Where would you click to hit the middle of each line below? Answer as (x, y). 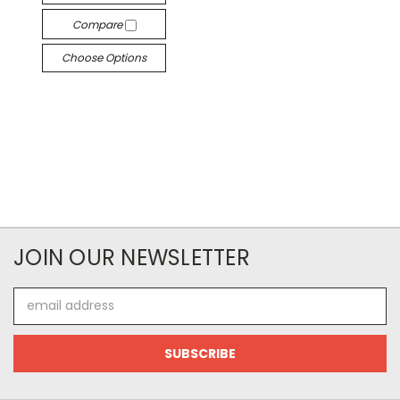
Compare (98, 24)
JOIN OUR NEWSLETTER (132, 257)
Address (38, 315)
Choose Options (104, 57)
